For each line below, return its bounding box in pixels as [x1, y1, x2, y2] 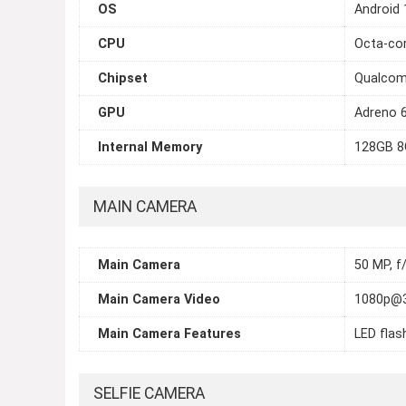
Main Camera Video [98, 292, 220, 308]
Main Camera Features [98, 326, 241, 343]
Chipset [98, 71, 148, 87]
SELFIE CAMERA [93, 384, 205, 403]
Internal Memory [98, 140, 202, 156]
